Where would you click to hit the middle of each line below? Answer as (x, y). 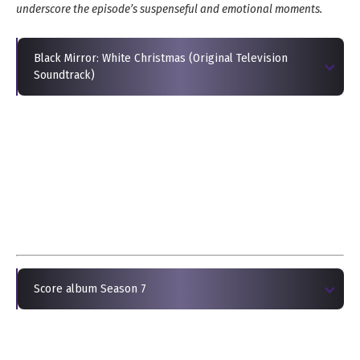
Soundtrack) (64, 74)
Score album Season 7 (90, 288)
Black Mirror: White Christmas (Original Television (161, 57)
